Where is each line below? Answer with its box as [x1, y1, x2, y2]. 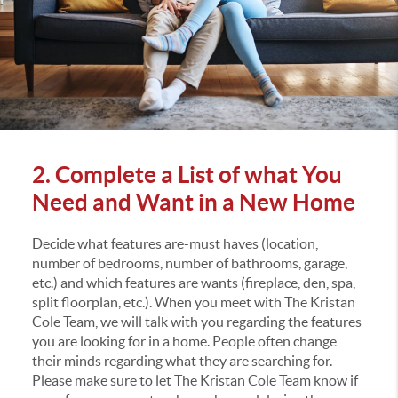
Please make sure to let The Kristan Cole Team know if [31, 372, 358, 389]
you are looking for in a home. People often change [31, 333, 337, 350]
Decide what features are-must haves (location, [31, 235, 318, 252]
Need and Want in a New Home [31, 189, 355, 216]
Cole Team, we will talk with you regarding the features [31, 314, 362, 330]
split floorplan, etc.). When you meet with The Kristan [31, 294, 355, 311]
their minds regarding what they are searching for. [31, 353, 332, 370]
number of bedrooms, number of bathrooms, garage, [31, 255, 347, 272]
